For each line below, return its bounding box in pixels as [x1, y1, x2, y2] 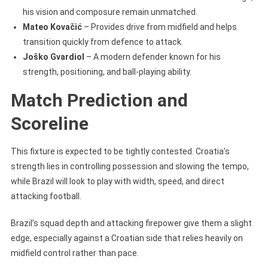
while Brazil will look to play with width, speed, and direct [10, 176, 224, 186]
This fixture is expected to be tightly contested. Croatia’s [10, 146, 230, 156]
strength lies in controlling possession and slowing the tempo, [10, 161, 249, 171]
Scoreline [10, 112, 89, 134]
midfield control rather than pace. [10, 248, 139, 258]
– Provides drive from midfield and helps [81, 22, 237, 32]
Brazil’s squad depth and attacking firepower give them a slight [10, 218, 252, 228]
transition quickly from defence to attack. [22, 36, 183, 47]
